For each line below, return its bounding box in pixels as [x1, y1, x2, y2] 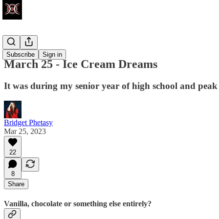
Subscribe [6, 51, 35, 58]
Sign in [43, 51, 62, 58]
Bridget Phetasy [4, 118, 53, 127]
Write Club [4, 39, 38, 47]
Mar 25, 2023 [4, 127, 46, 135]
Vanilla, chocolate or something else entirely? [4, 199, 152, 208]
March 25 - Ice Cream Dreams [4, 57, 157, 70]
